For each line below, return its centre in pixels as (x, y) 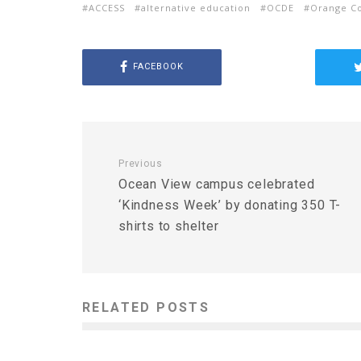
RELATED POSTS (146, 307)
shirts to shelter (169, 226)
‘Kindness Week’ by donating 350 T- (230, 205)
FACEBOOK (158, 67)
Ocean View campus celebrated (217, 184)
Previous (141, 163)
